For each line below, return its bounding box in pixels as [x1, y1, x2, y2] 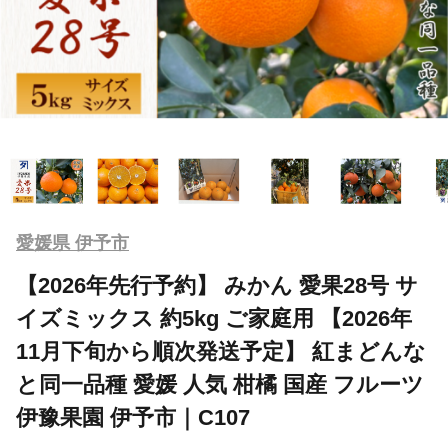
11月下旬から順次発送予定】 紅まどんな [16, 338, 426, 364]
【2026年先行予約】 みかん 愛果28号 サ [16, 272, 418, 298]
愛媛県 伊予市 [16, 232, 129, 253]
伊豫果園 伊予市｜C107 [16, 404, 250, 430]
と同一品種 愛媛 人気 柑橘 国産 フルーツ [16, 371, 424, 397]
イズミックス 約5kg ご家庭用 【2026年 [16, 305, 412, 331]
